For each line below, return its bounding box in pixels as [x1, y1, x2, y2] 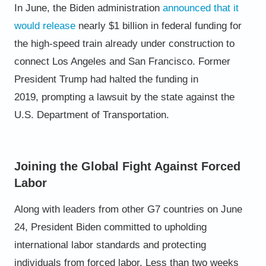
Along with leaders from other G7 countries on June [14, 203, 242, 215]
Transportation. [99, 109, 169, 121]
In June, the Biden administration [14, 2, 163, 14]
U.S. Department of [14, 109, 100, 121]
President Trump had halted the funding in [14, 73, 198, 85]
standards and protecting [96, 239, 206, 251]
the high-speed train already [14, 37, 141, 49]
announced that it [162, 2, 239, 14]
